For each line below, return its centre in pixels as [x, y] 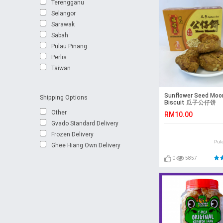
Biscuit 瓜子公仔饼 [190, 103]
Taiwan [61, 68]
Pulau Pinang [69, 46]
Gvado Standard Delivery [85, 123]
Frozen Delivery [72, 134]
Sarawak [63, 24]
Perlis [59, 57]
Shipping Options [63, 97]
